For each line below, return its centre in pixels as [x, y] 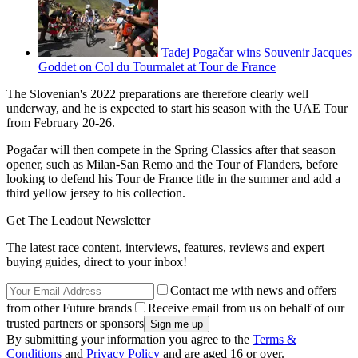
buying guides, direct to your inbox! [97, 261]
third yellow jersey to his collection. [97, 193]
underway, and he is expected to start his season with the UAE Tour [177, 108]
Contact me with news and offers [253, 290]
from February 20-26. [62, 122]
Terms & [274, 339]
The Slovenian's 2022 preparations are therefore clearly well [157, 93]
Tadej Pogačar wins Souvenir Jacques [257, 52]
